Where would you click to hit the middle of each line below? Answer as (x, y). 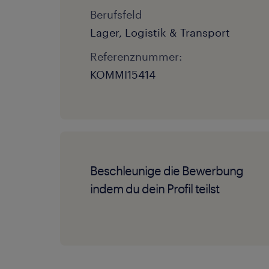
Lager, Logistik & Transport (160, 32)
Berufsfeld (116, 14)
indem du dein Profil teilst (155, 189)
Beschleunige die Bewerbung (167, 171)
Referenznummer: (136, 56)
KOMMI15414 (123, 74)
